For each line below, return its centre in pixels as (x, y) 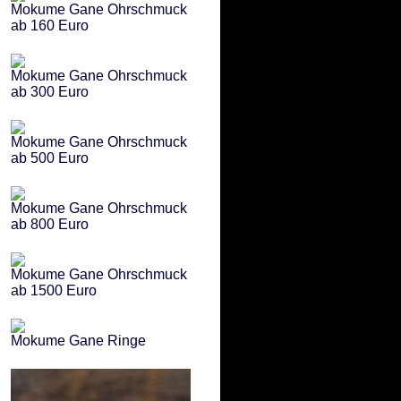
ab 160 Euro (50, 26)
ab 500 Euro (50, 158)
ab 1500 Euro (54, 290)
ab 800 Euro (50, 224)
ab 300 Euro (50, 92)
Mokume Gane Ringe (78, 341)
